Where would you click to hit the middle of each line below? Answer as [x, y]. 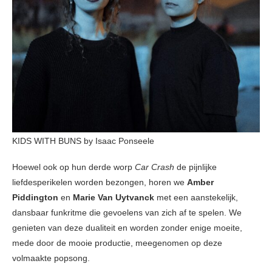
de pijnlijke [195, 167]
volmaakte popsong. [51, 258]
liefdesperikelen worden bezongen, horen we [100, 182]
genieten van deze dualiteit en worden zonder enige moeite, [127, 228]
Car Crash [155, 167]
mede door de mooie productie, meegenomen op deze [117, 243]
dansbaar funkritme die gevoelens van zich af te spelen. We [127, 213]
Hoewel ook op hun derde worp [73, 167]
